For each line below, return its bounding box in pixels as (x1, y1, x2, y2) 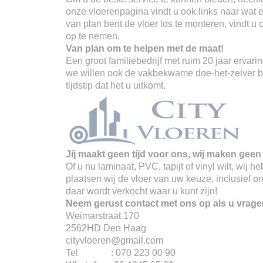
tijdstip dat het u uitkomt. (66, 80, 166, 90)
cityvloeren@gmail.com (66, 235, 163, 245)
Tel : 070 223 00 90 (66, 248, 176, 258)
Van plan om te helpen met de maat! (66, 43, 224, 53)
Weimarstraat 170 (66, 211, 139, 221)
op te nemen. (66, 31, 120, 41)
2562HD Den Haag (66, 223, 146, 233)
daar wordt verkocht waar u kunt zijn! (66, 186, 217, 196)
